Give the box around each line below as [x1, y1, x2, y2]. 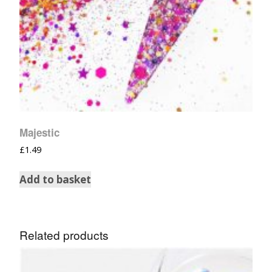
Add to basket [19, 172, 91, 187]
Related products [19, 226, 109, 243]
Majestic [19, 124, 59, 140]
